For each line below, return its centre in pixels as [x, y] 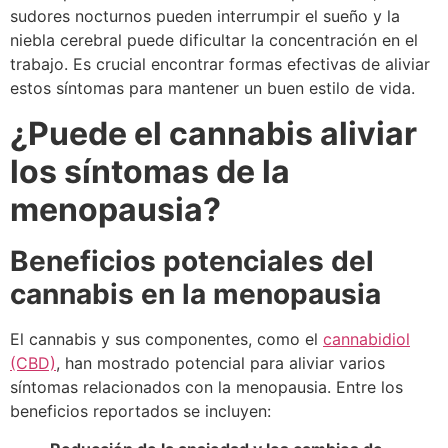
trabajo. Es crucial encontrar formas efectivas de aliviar [220, 64]
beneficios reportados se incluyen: [140, 410]
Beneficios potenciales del [192, 260]
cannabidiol [366, 338]
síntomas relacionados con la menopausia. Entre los [206, 386]
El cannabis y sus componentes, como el [166, 338]
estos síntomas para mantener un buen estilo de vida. [212, 88]
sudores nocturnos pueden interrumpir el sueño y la [205, 16]
